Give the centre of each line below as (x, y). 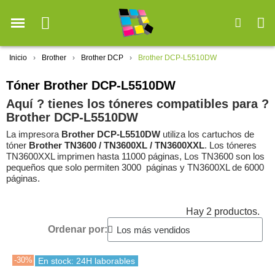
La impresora (34, 134)
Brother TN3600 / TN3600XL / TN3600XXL (117, 145)
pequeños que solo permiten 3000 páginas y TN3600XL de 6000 (135, 168)
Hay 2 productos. (223, 212)
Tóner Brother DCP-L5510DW (91, 86)
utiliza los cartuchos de (207, 134)
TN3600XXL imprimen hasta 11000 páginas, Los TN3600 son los (135, 157)
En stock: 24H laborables (87, 261)
